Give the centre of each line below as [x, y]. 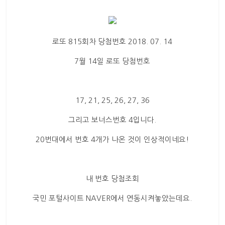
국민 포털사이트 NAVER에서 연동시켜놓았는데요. [113, 198]
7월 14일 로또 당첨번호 [113, 61]
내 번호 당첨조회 [112, 179]
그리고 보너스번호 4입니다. [113, 120]
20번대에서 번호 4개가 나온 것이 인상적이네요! [113, 139]
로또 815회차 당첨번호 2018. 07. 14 [113, 41]
